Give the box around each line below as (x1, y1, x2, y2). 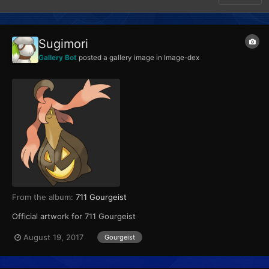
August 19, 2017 (23, 232, 83, 242)
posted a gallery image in (77, 53, 164, 62)
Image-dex (164, 53, 199, 62)
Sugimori (38, 37, 88, 52)
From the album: (12, 192, 76, 202)
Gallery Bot (38, 53, 77, 62)
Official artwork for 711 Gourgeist (12, 211, 136, 222)
